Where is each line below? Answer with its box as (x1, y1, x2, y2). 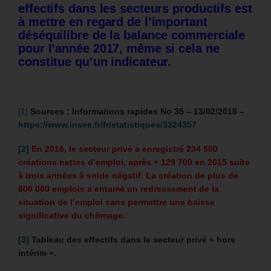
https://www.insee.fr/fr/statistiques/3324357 (18, 120, 197, 130)
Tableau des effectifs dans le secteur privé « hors (29, 235, 235, 245)
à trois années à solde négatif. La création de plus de (18, 171, 238, 181)
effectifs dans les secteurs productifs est (18, 2, 252, 16)
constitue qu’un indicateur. (18, 55, 172, 69)
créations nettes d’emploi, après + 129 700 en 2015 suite (18, 157, 250, 168)
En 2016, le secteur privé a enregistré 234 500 (29, 144, 218, 154)
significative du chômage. (18, 211, 125, 221)
